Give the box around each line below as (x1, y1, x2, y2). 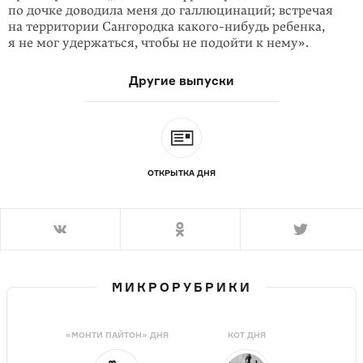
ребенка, (269, 19, 325, 35)
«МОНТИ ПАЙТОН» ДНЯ (65, 330, 169, 340)
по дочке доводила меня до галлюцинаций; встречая (8, 2, 333, 19)
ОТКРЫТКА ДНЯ (147, 168, 216, 177)
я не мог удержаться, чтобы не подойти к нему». (8, 35, 309, 51)
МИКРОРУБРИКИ (111, 280, 252, 295)
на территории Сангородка (8, 19, 177, 35)
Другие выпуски (129, 73, 234, 88)
